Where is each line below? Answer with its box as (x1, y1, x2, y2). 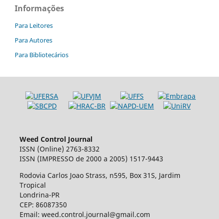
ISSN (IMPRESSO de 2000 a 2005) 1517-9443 (19, 153, 163, 163)
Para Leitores (15, 21, 53, 30)
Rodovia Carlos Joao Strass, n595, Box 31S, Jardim (19, 170, 180, 180)
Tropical (19, 180, 46, 190)
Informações (15, 2, 64, 14)
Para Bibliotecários (15, 50, 68, 59)
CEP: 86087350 (19, 199, 67, 209)
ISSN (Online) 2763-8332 (19, 144, 100, 153)
